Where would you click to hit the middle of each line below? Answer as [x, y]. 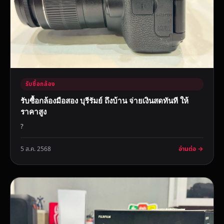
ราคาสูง [33, 111]
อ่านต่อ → [191, 149]
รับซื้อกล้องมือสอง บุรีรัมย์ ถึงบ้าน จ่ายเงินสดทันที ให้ [104, 100]
